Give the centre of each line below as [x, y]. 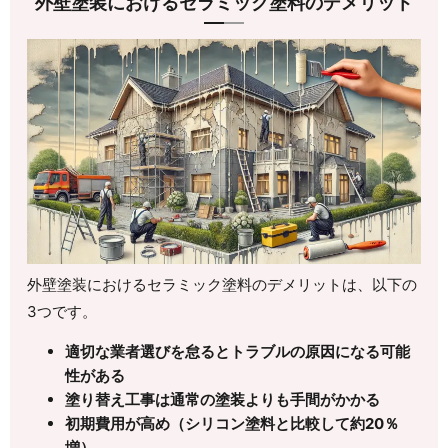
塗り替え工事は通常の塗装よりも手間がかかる [222, 400]
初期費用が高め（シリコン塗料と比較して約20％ [231, 424]
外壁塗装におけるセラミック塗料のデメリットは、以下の [222, 285]
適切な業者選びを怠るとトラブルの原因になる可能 [237, 352]
